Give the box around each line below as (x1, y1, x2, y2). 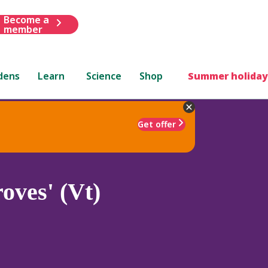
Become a (3, 13, 49, 26)
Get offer (138, 118, 176, 130)
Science (86, 69, 122, 83)
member (3, 22, 42, 36)
